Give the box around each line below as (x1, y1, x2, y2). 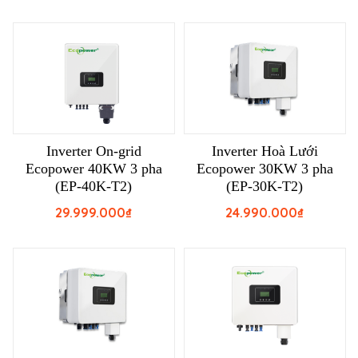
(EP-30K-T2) (226, 178, 303, 195)
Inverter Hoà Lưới (211, 143, 318, 160)
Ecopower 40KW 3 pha (25, 161, 162, 177)
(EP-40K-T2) (55, 178, 132, 195)
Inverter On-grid (46, 143, 141, 160)
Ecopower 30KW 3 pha (196, 161, 333, 177)
